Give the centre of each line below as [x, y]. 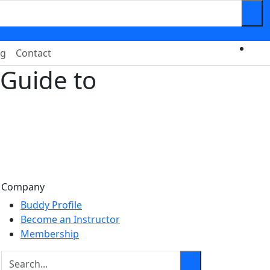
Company [23, 187]
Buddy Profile [51, 205]
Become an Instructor [70, 219]
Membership [50, 234]
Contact [33, 53]
